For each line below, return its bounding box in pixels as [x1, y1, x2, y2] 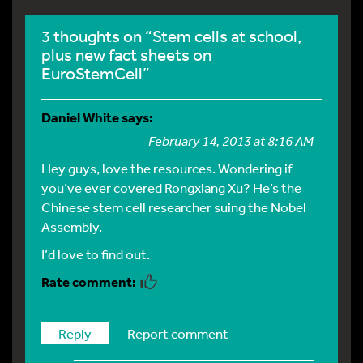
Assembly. [41, 218, 102, 236]
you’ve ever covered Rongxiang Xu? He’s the [41, 179, 301, 197]
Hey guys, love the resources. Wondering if [41, 160, 293, 177]
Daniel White [41, 109, 119, 126]
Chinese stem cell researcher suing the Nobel [41, 199, 306, 216]
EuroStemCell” [41, 63, 150, 84]
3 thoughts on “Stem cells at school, [41, 26, 301, 47]
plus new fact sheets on [41, 45, 211, 66]
